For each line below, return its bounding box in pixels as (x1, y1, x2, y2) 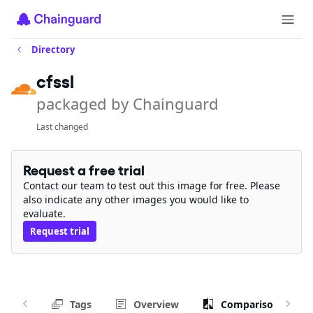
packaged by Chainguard (36, 93, 219, 114)
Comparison (221, 297, 279, 311)
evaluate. (23, 207, 66, 220)
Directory (31, 43, 75, 56)
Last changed (36, 121, 88, 133)
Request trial (30, 225, 89, 238)
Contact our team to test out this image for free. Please (23, 179, 280, 192)
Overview (133, 297, 179, 311)
